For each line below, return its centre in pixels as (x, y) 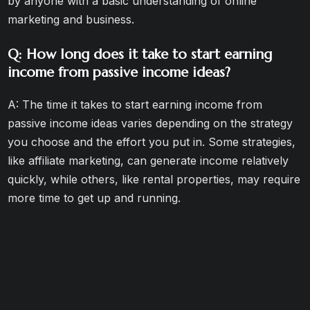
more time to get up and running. (94, 198)
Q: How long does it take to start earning (140, 54)
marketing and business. (71, 19)
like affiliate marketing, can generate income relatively (148, 161)
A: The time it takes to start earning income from (135, 104)
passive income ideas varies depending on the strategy (151, 123)
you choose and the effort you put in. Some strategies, (152, 142)
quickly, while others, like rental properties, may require (154, 179)
